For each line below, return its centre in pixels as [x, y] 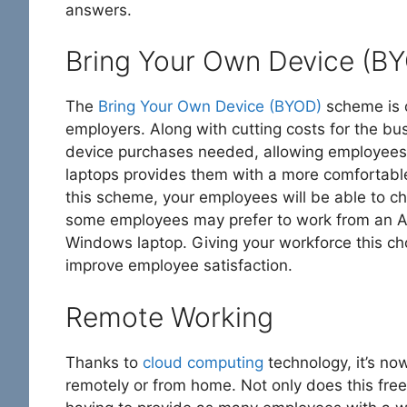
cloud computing [203, 362]
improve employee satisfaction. [179, 266]
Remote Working [169, 317]
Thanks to [104, 362]
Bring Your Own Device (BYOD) [210, 107]
